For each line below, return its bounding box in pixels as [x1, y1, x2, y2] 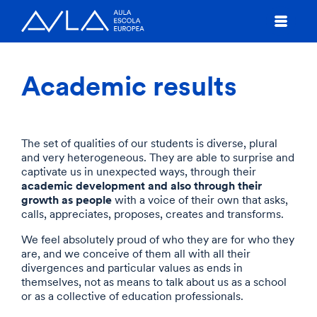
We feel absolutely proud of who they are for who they [21, 232, 294, 246]
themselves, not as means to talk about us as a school [21, 275, 287, 289]
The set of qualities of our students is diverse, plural [21, 136, 277, 150]
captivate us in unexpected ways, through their [21, 164, 256, 178]
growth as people [21, 192, 112, 207]
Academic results [21, 68, 237, 103]
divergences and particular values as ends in [21, 260, 243, 275]
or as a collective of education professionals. [21, 289, 243, 303]
